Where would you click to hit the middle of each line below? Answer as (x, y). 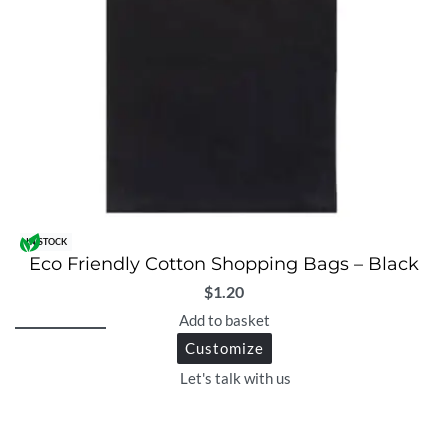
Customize (224, 347)
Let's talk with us (235, 378)
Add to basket (224, 319)
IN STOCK (46, 242)
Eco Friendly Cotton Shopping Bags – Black (224, 264)
